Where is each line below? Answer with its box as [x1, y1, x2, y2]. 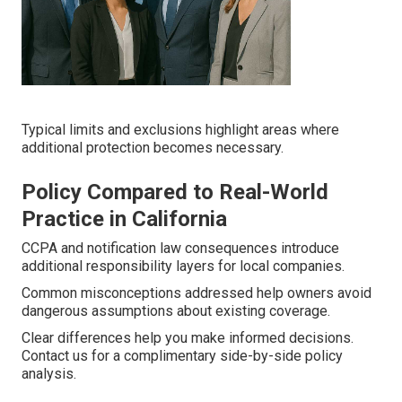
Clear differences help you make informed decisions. [22, 329, 354, 347]
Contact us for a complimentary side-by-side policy [22, 347, 343, 365]
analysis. [22, 365, 76, 383]
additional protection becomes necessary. [22, 139, 284, 157]
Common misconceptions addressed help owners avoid [22, 284, 371, 302]
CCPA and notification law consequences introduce [22, 240, 339, 258]
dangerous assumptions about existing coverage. [22, 302, 330, 320]
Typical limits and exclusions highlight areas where [22, 121, 339, 139]
